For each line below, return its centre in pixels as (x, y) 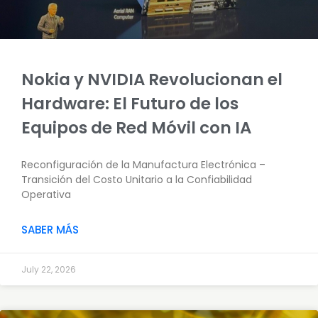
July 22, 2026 (49, 269)
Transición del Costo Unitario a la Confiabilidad (137, 179)
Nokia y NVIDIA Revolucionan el (152, 79)
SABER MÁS (50, 229)
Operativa (46, 194)
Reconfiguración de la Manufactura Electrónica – (143, 164)
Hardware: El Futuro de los (130, 103)
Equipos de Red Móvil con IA (136, 127)
